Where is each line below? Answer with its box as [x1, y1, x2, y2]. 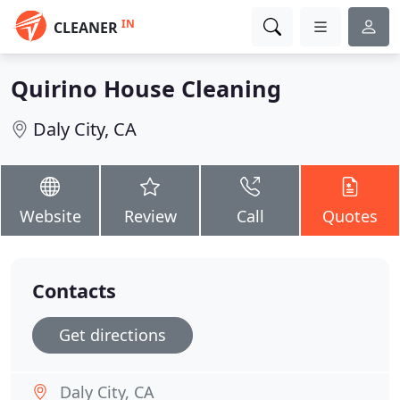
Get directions [59, 324, 166, 346]
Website [19, 205, 81, 227]
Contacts [32, 278, 116, 304]
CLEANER [54, 18, 118, 37]
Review [123, 205, 177, 227]
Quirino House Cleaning [11, 73, 281, 104]
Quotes [322, 205, 378, 227]
